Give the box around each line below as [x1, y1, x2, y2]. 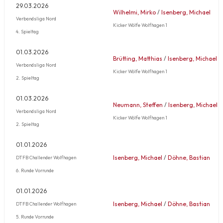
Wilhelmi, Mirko [113, 8, 156, 16]
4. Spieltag [16, 28, 39, 34]
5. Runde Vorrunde [16, 213, 54, 220]
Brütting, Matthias [113, 54, 162, 62]
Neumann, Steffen [113, 101, 163, 109]
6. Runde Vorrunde [16, 167, 54, 173]
